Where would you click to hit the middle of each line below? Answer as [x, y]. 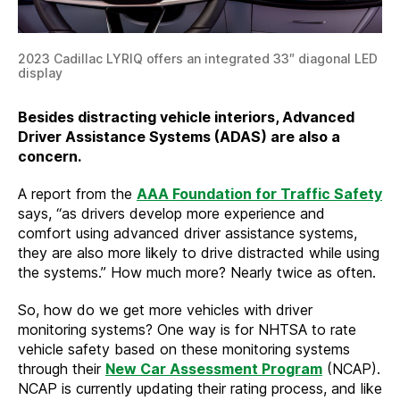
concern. [50, 156]
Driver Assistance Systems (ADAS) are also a [179, 136]
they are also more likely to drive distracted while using [199, 252]
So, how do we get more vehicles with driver [165, 309]
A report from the [77, 193]
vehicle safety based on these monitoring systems [184, 349]
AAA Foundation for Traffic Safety [259, 193]
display [40, 72]
